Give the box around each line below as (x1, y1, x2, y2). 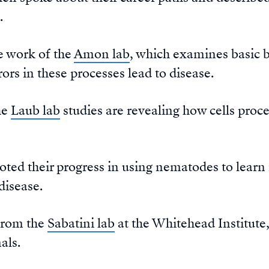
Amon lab (74, 45, 130, 64)
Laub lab (11, 101, 60, 120)
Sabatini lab (47, 214, 115, 233)
